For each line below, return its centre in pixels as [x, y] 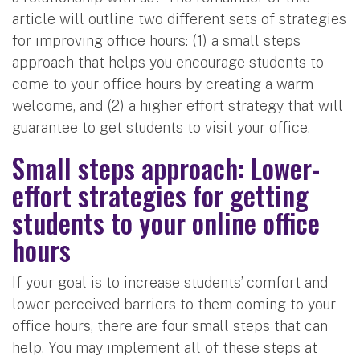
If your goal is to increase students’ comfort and [170, 282]
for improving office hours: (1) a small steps [156, 40]
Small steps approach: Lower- [166, 167]
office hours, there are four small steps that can [170, 325]
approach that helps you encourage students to [168, 62]
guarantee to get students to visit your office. [163, 127]
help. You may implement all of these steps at [165, 347]
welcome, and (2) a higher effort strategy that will [178, 105]
